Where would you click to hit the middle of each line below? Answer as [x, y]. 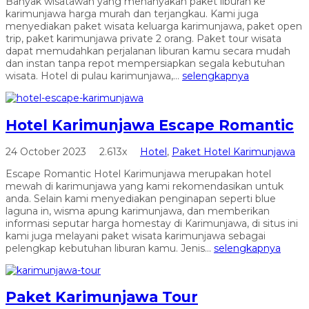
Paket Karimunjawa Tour [102, 297]
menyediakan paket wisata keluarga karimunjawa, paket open [154, 27]
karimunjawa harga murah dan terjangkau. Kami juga [132, 14]
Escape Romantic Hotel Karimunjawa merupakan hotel [138, 174]
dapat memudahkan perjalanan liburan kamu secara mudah [148, 51]
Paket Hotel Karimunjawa [233, 152]
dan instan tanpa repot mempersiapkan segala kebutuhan [145, 64]
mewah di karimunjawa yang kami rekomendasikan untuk [144, 187]
